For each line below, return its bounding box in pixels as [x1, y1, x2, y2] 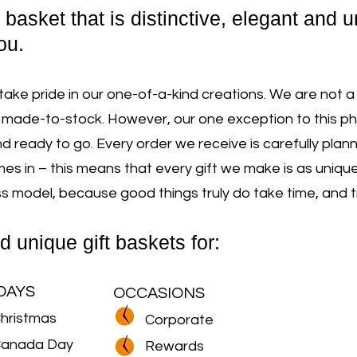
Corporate [145, 312, 214, 328]
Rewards [145, 338, 204, 354]
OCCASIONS [113, 284, 205, 301]
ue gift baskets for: [55, 230, 226, 253]
